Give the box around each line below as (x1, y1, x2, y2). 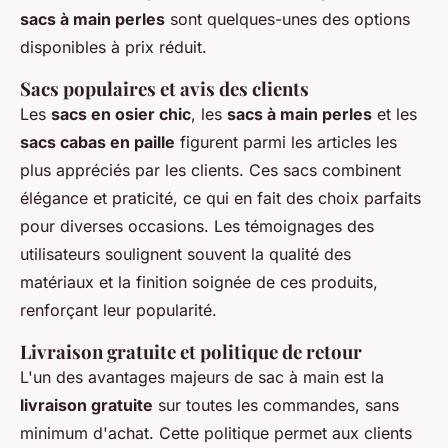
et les (372, 104, 417, 125)
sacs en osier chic (51, 104, 191, 125)
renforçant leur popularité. (20, 300, 217, 321)
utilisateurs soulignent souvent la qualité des (20, 244, 351, 265)
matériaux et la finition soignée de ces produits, (20, 272, 378, 293)
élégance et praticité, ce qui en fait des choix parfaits (20, 188, 421, 209)
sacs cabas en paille (20, 132, 175, 153)
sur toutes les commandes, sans (153, 395, 399, 416)
